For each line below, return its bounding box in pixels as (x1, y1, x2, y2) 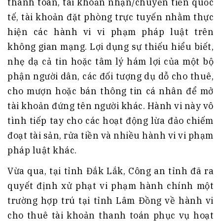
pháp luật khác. (7, 145, 77, 156)
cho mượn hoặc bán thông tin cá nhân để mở (7, 85, 214, 97)
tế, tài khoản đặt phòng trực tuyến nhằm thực (7, 11, 214, 23)
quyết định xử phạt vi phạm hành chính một (7, 180, 214, 192)
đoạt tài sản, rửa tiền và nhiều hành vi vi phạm (7, 130, 214, 142)
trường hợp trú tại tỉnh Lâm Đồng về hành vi (7, 195, 214, 207)
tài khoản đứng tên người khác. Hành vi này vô (7, 100, 214, 112)
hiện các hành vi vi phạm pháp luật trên (7, 26, 214, 38)
